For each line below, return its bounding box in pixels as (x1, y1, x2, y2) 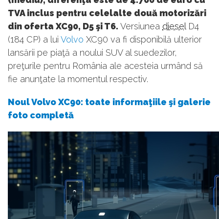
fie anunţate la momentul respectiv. (8, 74, 148, 85)
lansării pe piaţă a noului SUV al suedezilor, (8, 47, 177, 58)
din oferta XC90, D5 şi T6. (8, 21, 118, 32)
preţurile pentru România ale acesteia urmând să (8, 61, 203, 71)
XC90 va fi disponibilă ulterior (84, 34, 202, 45)
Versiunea (118, 21, 162, 32)
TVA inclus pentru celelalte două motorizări (8, 8, 206, 19)
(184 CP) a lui (8, 34, 61, 45)
